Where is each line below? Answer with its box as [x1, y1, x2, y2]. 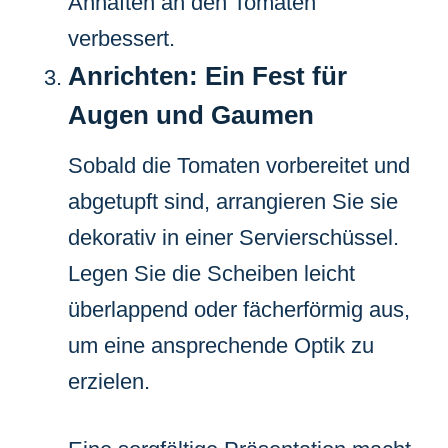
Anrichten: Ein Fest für [68, 60, 347, 91]
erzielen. [68, 368, 150, 394]
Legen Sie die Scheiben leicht [68, 260, 355, 286]
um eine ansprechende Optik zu [68, 332, 374, 358]
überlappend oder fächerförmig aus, [68, 296, 410, 322]
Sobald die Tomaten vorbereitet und [68, 152, 410, 178]
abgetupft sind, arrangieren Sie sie [68, 188, 398, 214]
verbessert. [68, 25, 175, 51]
